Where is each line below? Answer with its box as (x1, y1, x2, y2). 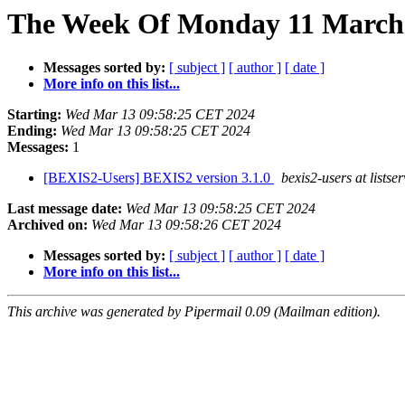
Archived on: (7, 217, 88, 233)
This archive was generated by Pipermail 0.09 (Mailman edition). (7, 304, 381, 320)
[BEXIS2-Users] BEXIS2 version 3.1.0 (43, 170, 274, 186)
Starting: (7, 107, 61, 123)
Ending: (7, 123, 57, 139)
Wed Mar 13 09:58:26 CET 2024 (91, 217, 281, 233)
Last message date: (7, 201, 122, 217)
